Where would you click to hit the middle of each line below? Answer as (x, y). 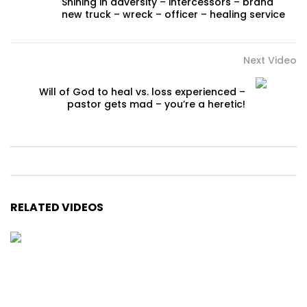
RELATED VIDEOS (57, 208)
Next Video (270, 61)
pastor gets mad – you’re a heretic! (156, 105)
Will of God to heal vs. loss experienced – (142, 92)
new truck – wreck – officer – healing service (173, 15)
